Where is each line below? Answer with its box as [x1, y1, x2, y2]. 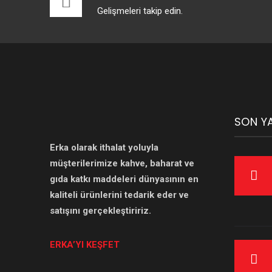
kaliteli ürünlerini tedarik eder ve [50, 189, 189, 200]
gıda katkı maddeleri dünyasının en [50, 174, 199, 185]
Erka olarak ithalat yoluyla [50, 142, 158, 153]
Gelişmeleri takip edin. [97, 5, 183, 16]
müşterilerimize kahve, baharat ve [50, 158, 194, 169]
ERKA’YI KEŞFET [50, 239, 120, 250]
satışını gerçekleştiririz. [50, 205, 151, 216]
